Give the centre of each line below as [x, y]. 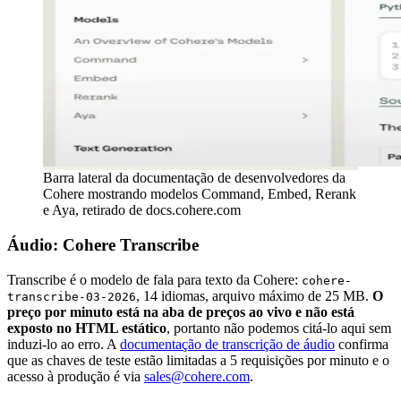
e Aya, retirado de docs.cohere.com [142, 210]
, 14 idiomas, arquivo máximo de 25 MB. [254, 295]
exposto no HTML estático [87, 328]
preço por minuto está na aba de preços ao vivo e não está [181, 311]
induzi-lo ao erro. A [64, 344]
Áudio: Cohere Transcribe [103, 244]
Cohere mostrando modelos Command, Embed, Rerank [200, 194]
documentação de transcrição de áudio [227, 344]
